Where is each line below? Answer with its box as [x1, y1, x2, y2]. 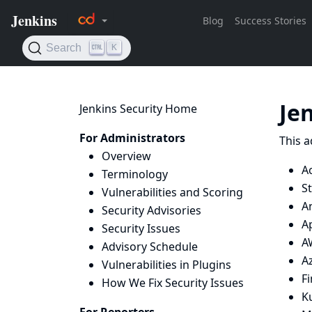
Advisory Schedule [102, 239, 198, 254]
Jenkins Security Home [79, 101, 197, 116]
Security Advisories [102, 203, 201, 218]
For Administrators [79, 130, 185, 146]
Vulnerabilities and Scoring [102, 185, 243, 200]
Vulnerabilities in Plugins [102, 257, 231, 272]
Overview [102, 148, 151, 164]
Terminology [102, 166, 168, 182]
